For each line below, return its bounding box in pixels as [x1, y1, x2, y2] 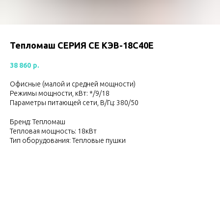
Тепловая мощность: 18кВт [10, 127, 97, 135]
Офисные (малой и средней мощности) [10, 80, 136, 88]
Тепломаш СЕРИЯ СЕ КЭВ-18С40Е [10, 40, 154, 50]
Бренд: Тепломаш [10, 117, 65, 126]
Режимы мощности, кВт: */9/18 [10, 89, 110, 97]
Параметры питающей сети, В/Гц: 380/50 [10, 98, 138, 107]
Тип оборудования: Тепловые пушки [10, 136, 126, 144]
